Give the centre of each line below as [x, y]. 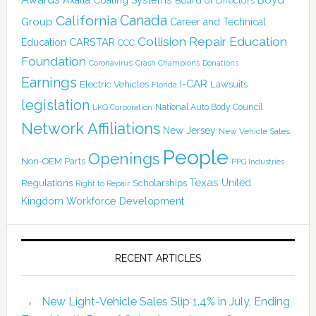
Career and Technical [218, 22]
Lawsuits [229, 84]
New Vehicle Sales [254, 132]
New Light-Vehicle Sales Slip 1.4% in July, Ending [165, 302]
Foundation [53, 61]
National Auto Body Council [208, 107]
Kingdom [42, 201]
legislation [55, 105]
